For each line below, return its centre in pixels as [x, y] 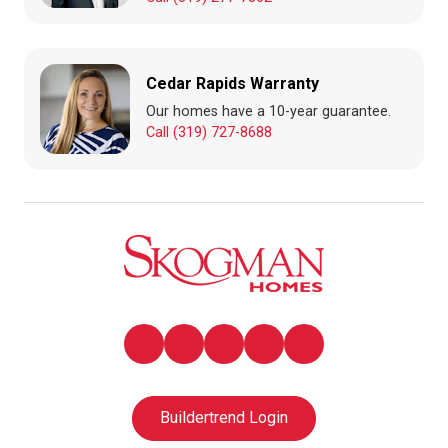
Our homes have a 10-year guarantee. [268, 112]
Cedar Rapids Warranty [232, 84]
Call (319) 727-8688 [209, 133]
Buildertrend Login [224, 418]
